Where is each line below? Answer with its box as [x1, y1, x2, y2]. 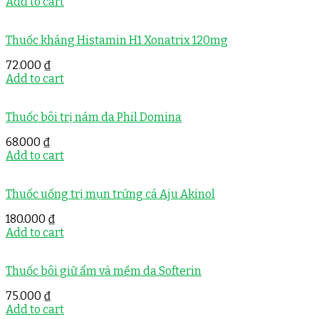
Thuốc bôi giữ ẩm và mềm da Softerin [6, 264, 202, 278]
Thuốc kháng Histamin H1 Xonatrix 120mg [6, 33, 228, 48]
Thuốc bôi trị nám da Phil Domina [6, 110, 182, 125]
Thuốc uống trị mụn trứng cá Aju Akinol [6, 187, 215, 202]
